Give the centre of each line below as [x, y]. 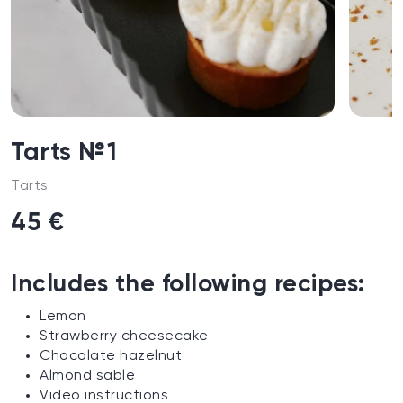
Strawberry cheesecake [124, 337]
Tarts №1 [64, 153]
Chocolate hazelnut [111, 357]
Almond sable [87, 376]
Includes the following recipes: [188, 285]
